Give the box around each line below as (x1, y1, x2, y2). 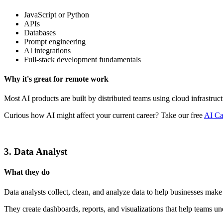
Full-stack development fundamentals (24, 55, 141, 64)
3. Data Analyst (4, 146, 67, 157)
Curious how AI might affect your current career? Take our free (4, 111, 204, 120)
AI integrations (24, 46, 71, 55)
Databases (24, 28, 56, 37)
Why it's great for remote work (4, 75, 109, 84)
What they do (4, 168, 50, 177)
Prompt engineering (24, 37, 86, 46)
